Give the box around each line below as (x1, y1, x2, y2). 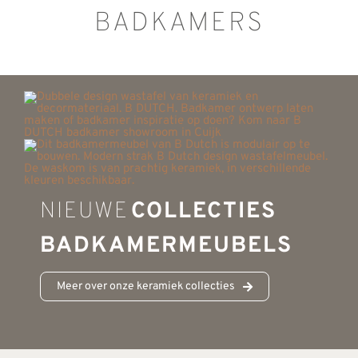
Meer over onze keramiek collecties (56, 280, 235, 294)
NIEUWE (39, 197, 129, 227)
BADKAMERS (93, 7, 265, 42)
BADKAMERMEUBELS (39, 232, 292, 261)
